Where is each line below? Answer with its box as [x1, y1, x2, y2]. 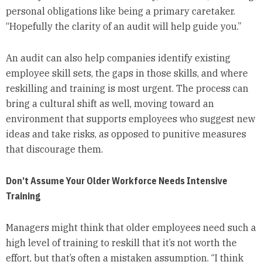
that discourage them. [5, 143, 103, 156]
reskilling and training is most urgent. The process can [5, 82, 249, 95]
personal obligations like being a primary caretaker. [5, 5, 235, 18]
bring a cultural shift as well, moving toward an [5, 98, 214, 110]
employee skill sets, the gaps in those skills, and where [5, 67, 248, 80]
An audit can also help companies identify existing [5, 52, 230, 64]
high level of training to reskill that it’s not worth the [5, 237, 237, 249]
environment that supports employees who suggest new [5, 113, 255, 125]
